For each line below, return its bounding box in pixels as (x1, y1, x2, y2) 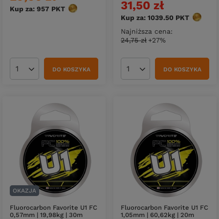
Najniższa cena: (121, 27, 173, 36)
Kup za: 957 (10, 5, 49, 13)
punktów (65, 5, 96, 13)
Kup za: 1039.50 (121, 14, 174, 22)
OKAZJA (13, 187, 36, 195)
